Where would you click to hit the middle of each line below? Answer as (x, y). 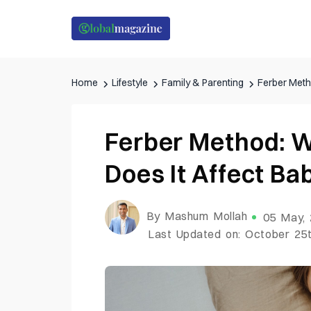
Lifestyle (130, 82)
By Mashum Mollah (197, 216)
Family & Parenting (203, 82)
